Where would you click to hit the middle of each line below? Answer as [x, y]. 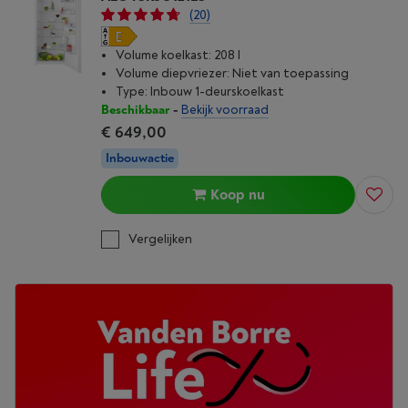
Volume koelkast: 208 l [178, 55]
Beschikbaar [136, 110]
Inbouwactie [140, 158]
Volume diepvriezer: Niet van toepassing [232, 73]
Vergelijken [160, 239]
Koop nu [237, 195]
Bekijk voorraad [225, 110]
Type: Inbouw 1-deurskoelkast [200, 92]
